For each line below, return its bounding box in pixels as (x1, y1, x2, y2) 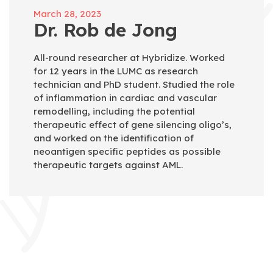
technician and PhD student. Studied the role (34, 79, 235, 90)
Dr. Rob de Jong (34, 18, 177, 41)
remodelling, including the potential (34, 105, 195, 117)
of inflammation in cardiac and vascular (34, 92, 217, 104)
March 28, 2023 (34, 8, 101, 19)
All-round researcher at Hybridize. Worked (34, 52, 225, 63)
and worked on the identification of (34, 132, 194, 144)
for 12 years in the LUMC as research (34, 65, 198, 77)
